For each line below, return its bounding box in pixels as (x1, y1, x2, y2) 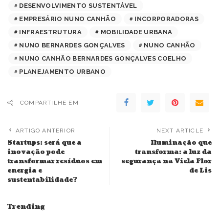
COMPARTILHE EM (20, 99, 79, 107)
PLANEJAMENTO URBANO (19, 68, 106, 76)
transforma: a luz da (135, 148, 212, 157)
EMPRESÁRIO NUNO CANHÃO (19, 15, 116, 23)
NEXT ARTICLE (156, 127, 203, 134)
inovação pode (7, 148, 65, 157)
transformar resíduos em (7, 157, 102, 166)
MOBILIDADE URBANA (100, 28, 173, 36)
